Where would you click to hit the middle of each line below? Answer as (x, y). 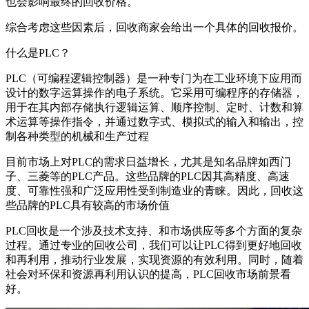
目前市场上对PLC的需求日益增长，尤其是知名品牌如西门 (148, 161)
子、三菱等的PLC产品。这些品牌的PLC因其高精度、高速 (148, 176)
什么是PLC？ (38, 52)
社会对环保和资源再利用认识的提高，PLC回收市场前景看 (148, 274)
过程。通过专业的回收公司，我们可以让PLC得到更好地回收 (154, 245)
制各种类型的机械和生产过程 (77, 136)
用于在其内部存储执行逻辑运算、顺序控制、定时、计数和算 (154, 107)
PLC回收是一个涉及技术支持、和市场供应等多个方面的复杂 (154, 230)
